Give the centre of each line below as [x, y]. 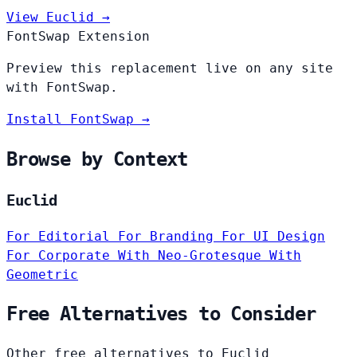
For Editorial [62, 236]
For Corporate [62, 255]
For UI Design [273, 236]
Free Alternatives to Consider [161, 314]
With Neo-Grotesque [194, 255]
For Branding [170, 236]
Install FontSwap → [78, 119]
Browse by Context [97, 159]
